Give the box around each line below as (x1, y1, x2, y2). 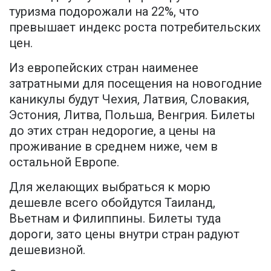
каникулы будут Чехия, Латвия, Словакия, (9, 91, 249, 106)
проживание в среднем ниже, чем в (9, 139, 218, 154)
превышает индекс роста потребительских (9, 19, 261, 34)
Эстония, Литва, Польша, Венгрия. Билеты (9, 107, 255, 122)
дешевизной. (9, 242, 85, 257)
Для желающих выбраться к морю (9, 179, 211, 194)
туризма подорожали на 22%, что (9, 4, 199, 19)
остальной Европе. (9, 154, 119, 169)
